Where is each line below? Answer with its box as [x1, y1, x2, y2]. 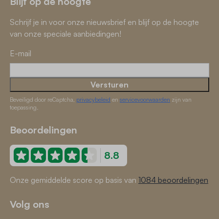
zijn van [170, 95, 192, 103]
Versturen [90, 79, 129, 89]
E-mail [10, 48, 31, 58]
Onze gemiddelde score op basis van [10, 175, 138, 185]
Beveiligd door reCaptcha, [10, 95, 76, 103]
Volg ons [10, 197, 49, 210]
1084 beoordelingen [138, 175, 208, 185]
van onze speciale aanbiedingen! [10, 28, 121, 39]
